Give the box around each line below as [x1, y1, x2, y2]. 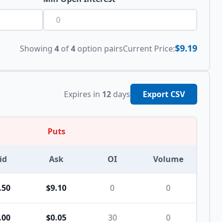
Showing [20, 43, 55, 54]
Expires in [64, 89, 100, 100]
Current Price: [123, 43, 175, 54]
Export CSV [143, 89, 185, 100]
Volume [153, 154, 183, 165]
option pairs [75, 43, 123, 54]
